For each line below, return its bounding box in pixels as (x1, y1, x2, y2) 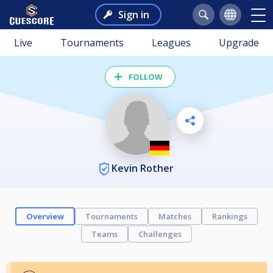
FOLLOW (129, 71, 163, 82)
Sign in (118, 8, 149, 21)
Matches (158, 211, 191, 222)
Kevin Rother (109, 161, 174, 175)
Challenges (138, 229, 182, 240)
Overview (26, 211, 64, 222)
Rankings (212, 211, 247, 222)
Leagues (152, 36, 191, 49)
